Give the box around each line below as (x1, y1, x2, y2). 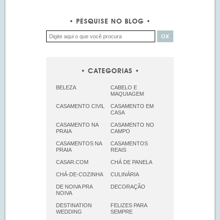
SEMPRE (110, 208, 133, 215)
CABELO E (110, 84, 137, 90)
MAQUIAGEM (110, 90, 144, 97)
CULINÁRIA (110, 171, 139, 177)
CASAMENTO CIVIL (56, 103, 105, 109)
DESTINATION (56, 202, 92, 208)
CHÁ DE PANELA (110, 159, 152, 165)
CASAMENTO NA (56, 121, 98, 128)
